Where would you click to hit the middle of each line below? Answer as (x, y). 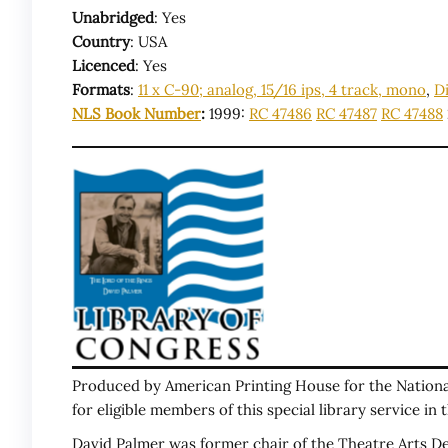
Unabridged (113, 18)
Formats (101, 90)
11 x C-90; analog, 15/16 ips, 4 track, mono (282, 90)
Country (101, 42)
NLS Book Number (136, 114)
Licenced (103, 66)
